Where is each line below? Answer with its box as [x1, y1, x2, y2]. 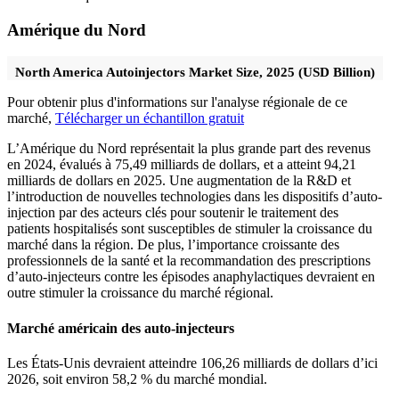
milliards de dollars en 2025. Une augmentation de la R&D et [7, 173, 351, 189]
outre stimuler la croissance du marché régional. [7, 285, 273, 301]
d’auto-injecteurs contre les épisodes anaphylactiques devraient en [7, 269, 375, 285]
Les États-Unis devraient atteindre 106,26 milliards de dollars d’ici [7, 354, 378, 370]
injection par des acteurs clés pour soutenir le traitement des [7, 205, 338, 221]
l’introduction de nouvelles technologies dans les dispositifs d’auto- [7, 189, 382, 205]
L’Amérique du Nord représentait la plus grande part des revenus [7, 141, 370, 157]
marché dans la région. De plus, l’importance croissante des [7, 237, 339, 253]
